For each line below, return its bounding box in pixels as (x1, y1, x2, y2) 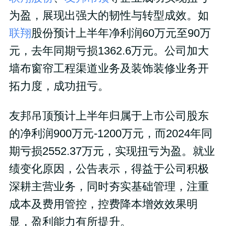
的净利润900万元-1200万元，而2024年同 (9, 128, 212, 140)
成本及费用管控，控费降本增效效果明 (9, 198, 198, 211)
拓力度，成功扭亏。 (9, 80, 109, 93)
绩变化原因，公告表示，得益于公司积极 (9, 163, 209, 176)
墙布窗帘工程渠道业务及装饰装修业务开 (9, 63, 209, 75)
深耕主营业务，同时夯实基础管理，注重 (9, 181, 209, 193)
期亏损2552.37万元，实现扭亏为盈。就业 (9, 145, 215, 158)
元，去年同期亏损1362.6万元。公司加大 (9, 45, 209, 58)
